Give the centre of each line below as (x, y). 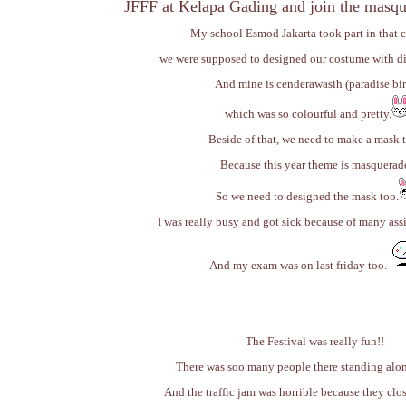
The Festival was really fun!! (316, 341)
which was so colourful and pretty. (308, 114)
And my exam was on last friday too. (298, 265)
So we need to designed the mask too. (307, 196)
